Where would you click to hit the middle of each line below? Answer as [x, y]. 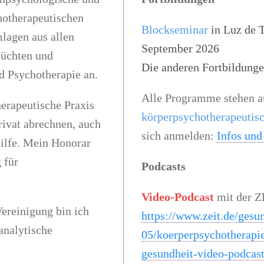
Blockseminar [174, 29]
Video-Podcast [177, 197]
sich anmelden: [179, 136]
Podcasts [163, 166]
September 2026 [180, 48]
